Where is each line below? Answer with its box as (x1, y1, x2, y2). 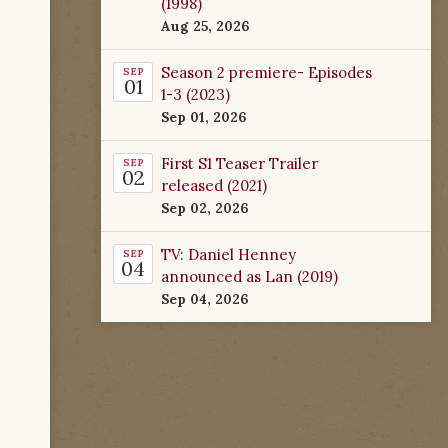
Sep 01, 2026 (161, 107, 247, 126)
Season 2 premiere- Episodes (161, 62, 372, 82)
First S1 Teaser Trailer (161, 153, 318, 173)
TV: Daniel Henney (161, 244, 296, 264)
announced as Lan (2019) (161, 266, 338, 286)
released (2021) (161, 175, 267, 195)
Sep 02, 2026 (161, 198, 249, 217)
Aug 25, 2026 (161, 16, 250, 35)
